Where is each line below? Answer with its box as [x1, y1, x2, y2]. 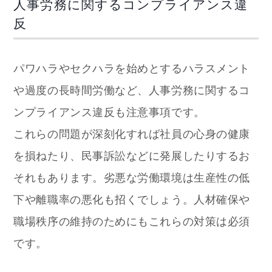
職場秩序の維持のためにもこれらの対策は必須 [13, 216, 250, 228]
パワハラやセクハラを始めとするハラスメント [13, 63, 250, 75]
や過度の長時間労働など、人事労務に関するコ [13, 84, 250, 97]
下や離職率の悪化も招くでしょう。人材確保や [13, 194, 250, 206]
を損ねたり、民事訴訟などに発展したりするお [13, 150, 250, 163]
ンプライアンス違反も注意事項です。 [13, 106, 205, 119]
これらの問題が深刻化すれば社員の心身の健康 [13, 128, 250, 141]
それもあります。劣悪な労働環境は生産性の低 [13, 172, 250, 185]
